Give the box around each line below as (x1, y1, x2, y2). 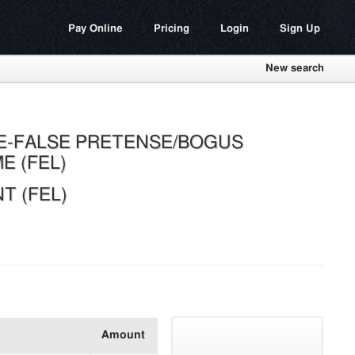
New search (265, 63, 324, 74)
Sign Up (280, 24, 320, 34)
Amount (101, 330, 145, 342)
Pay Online (68, 24, 123, 34)
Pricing (154, 24, 189, 34)
